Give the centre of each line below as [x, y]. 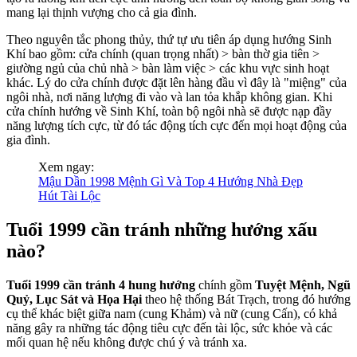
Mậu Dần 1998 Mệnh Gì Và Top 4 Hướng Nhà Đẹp [171, 181]
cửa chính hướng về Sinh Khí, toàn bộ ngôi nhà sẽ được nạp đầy [169, 111]
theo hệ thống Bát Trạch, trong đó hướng [246, 299]
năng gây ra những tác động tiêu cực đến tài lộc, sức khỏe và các [169, 328]
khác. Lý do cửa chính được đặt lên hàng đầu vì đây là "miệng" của [177, 82]
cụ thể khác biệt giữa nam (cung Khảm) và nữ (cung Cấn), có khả [172, 313]
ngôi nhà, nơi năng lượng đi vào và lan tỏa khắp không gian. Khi [169, 96]
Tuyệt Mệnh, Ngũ [303, 284]
